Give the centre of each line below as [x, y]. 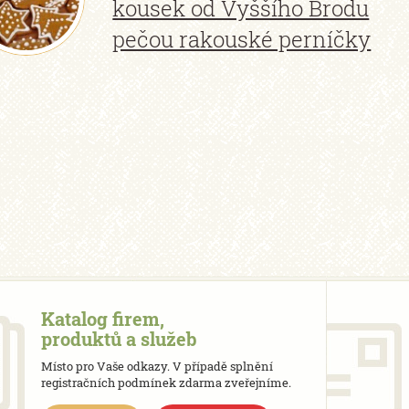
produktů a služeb [119, 339]
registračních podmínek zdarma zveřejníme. [166, 383]
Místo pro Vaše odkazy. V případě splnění [157, 366]
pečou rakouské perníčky [242, 40]
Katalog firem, [103, 319]
